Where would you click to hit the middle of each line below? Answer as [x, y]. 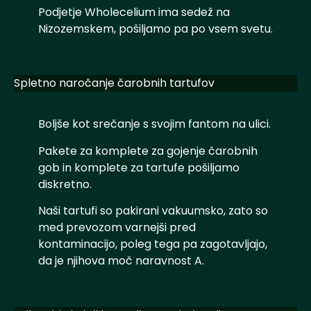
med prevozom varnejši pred [117, 228]
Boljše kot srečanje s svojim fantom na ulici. [154, 124]
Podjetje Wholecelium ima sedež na [134, 12]
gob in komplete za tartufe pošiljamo [139, 167]
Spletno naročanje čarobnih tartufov [114, 83]
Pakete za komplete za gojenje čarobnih [148, 151]
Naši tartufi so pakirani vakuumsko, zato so [153, 211]
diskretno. [65, 184]
